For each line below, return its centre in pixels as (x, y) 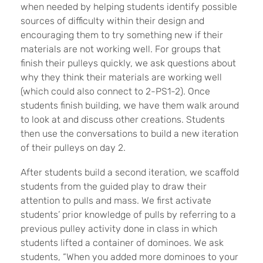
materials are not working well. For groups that (121, 49)
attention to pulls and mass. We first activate (116, 200)
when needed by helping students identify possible (129, 7)
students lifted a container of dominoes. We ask (122, 243)
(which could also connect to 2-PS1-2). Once (115, 91)
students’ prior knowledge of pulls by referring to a (128, 215)
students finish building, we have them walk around (130, 105)
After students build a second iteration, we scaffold (130, 172)
